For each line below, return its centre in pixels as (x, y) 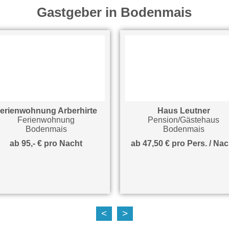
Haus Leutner (179, 110)
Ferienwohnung (42, 120)
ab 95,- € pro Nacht (42, 143)
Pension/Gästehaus (179, 120)
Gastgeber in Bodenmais (114, 12)
